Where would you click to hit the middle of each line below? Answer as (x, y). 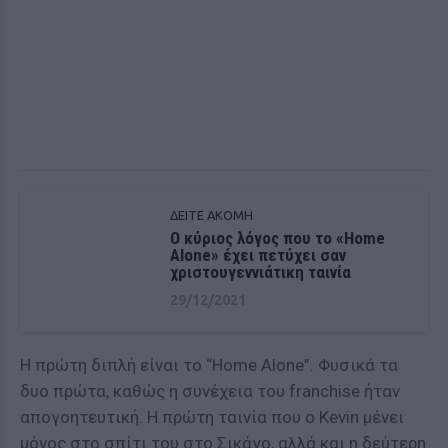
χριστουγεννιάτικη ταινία (260, 272)
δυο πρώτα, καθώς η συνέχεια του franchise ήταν (210, 391)
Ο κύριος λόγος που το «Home (277, 238)
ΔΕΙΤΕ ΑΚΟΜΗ (211, 215)
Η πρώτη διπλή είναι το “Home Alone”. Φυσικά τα (209, 365)
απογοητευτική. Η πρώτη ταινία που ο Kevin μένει (212, 417)
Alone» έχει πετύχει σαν (258, 255)
